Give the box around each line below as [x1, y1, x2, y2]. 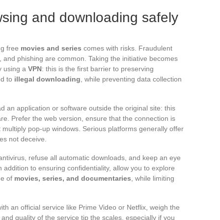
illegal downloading [14, 75, 81, 83]
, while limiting [131, 174, 174, 182]
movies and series [21, 44, 82, 52]
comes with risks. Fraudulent [82, 44, 172, 52]
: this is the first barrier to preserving [42, 64, 154, 73]
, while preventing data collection [81, 75, 182, 83]
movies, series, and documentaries [14, 174, 131, 182]
